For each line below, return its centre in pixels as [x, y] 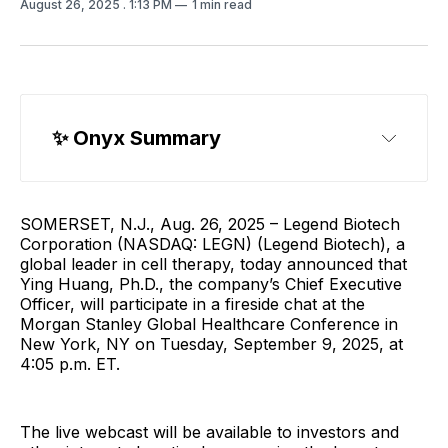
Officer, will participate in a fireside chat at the [192, 304]
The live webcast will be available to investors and [209, 432]
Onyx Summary [147, 138]
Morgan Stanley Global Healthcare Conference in [209, 324]
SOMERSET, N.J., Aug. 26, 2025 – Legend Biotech [210, 224]
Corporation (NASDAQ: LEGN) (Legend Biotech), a [212, 244]
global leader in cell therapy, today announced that [213, 264]
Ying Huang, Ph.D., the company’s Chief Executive [211, 284]
